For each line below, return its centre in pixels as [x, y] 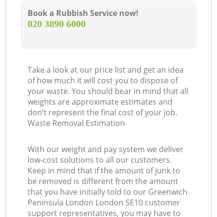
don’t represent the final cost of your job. [103, 113]
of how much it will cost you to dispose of [103, 81]
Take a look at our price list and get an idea [106, 70]
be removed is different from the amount [103, 181]
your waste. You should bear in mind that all [108, 91]
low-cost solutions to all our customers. [100, 160]
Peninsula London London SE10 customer [104, 203]
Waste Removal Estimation [77, 123]
